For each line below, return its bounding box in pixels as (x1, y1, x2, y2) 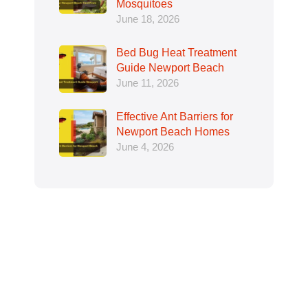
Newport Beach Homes (116, 125, 230, 137)
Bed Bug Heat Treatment (116, 46, 236, 58)
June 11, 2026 (116, 76, 179, 89)
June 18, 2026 (116, 12, 179, 25)
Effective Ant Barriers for (116, 110, 233, 122)
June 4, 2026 (116, 140, 174, 153)
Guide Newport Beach (116, 61, 224, 74)
